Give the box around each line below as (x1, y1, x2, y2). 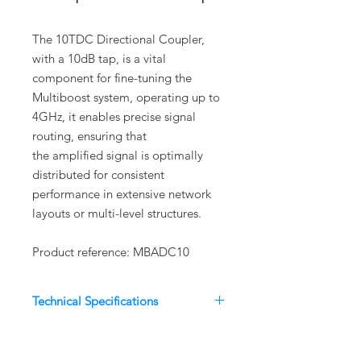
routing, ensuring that (32, 128, 147, 143)
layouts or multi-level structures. (32, 205, 201, 221)
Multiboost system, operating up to (32, 89, 220, 105)
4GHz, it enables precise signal (32, 109, 196, 124)
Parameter (41, 332, 93, 346)
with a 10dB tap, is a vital (32, 51, 166, 66)
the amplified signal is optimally (32, 147, 203, 163)
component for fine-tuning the (32, 70, 192, 85)
